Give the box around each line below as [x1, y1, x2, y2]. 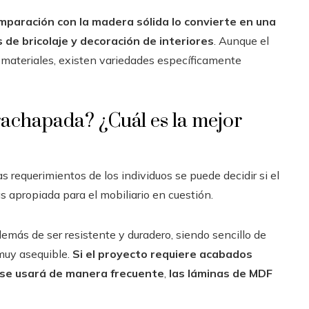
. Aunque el [214, 34, 269, 48]
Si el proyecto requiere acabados [72, 247, 252, 261]
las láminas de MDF [169, 266, 272, 280]
